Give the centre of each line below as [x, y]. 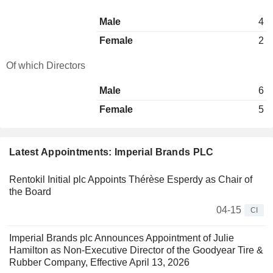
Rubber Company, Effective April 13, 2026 [99, 262]
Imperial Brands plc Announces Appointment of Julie [122, 238]
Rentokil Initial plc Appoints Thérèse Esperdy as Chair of [131, 179]
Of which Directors [46, 66]
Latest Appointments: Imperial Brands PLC [112, 152]
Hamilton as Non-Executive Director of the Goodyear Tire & [136, 250]
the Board [30, 192]
